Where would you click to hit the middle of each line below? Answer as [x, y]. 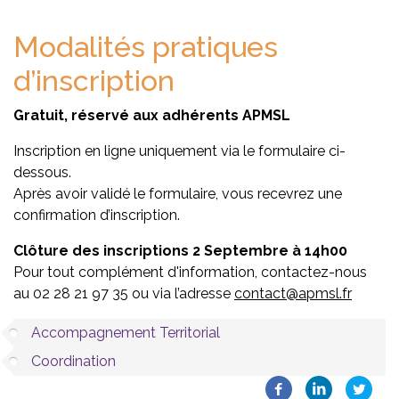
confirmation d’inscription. [100, 215]
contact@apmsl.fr [293, 293]
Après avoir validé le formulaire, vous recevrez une [178, 194]
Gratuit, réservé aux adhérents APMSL [152, 115]
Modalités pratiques [146, 47]
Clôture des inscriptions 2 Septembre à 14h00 [180, 251]
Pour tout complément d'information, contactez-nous [190, 272]
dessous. [42, 172]
